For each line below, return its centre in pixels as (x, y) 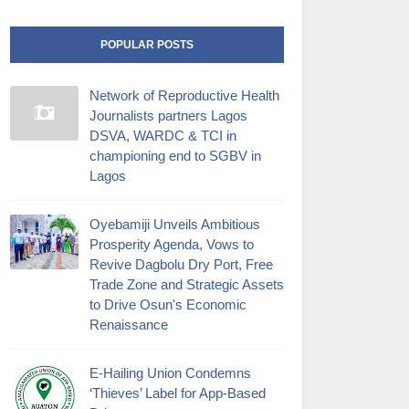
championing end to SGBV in (175, 155)
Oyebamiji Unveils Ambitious (175, 224)
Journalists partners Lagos (168, 115)
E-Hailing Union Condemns (170, 372)
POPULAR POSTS (147, 44)
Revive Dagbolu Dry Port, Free (181, 264)
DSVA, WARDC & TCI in (163, 135)
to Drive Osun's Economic (168, 304)
